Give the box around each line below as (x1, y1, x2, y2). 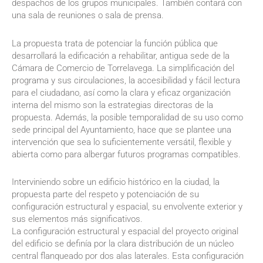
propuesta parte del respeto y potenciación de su (12, 188, 199, 200)
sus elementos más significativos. (12, 213, 143, 224)
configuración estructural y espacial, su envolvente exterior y (12, 201, 242, 212)
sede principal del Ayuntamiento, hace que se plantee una (12, 124, 231, 135)
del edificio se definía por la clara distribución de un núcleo (12, 238, 234, 249)
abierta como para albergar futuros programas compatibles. (12, 149, 241, 160)
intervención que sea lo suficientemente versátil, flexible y (12, 136, 231, 147)
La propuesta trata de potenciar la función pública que (12, 38, 218, 49)
